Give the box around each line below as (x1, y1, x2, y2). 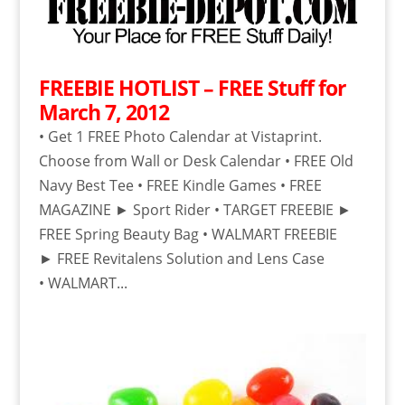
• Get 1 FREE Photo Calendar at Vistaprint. (38, 127, 322, 147)
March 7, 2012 (38, 98, 169, 127)
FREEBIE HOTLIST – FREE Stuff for (38, 73, 345, 103)
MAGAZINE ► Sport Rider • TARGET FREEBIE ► (38, 200, 352, 221)
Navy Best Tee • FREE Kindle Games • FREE (38, 175, 322, 196)
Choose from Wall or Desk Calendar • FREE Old (38, 151, 353, 172)
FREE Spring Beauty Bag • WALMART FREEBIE (38, 224, 337, 245)
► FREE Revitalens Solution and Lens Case (38, 249, 325, 269)
